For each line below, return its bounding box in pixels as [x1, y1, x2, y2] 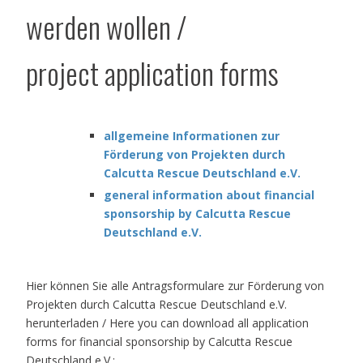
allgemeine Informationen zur [104, 127, 280, 143]
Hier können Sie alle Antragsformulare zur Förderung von [26, 277, 324, 293]
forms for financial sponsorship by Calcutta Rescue [26, 333, 293, 349]
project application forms [26, 50, 279, 94]
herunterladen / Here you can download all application [26, 314, 309, 331]
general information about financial [104, 186, 314, 203]
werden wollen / [26, 4, 186, 48]
